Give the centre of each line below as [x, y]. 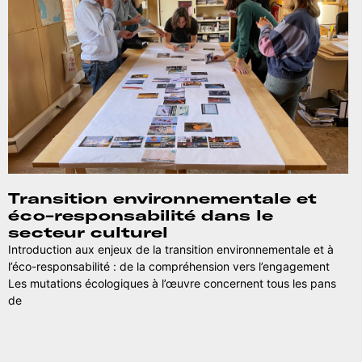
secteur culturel [88, 233]
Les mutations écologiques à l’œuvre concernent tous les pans [172, 284]
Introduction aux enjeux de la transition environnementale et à [171, 250]
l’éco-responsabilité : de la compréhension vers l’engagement [169, 267]
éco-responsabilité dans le [141, 216]
